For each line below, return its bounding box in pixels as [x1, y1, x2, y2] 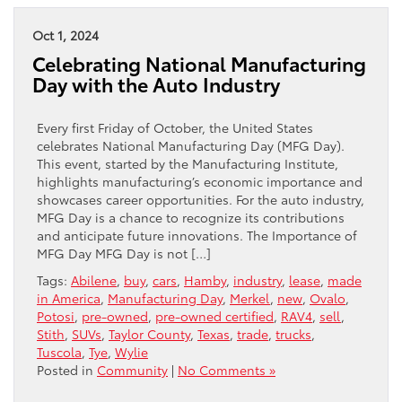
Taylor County [109, 325, 190, 344]
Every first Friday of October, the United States [37, 118, 313, 137]
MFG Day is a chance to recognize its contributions [37, 208, 345, 227]
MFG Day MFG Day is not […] [37, 244, 211, 263]
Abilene [71, 271, 117, 290]
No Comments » [178, 361, 275, 380]
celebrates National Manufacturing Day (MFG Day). [37, 136, 345, 155]
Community [97, 361, 168, 380]
